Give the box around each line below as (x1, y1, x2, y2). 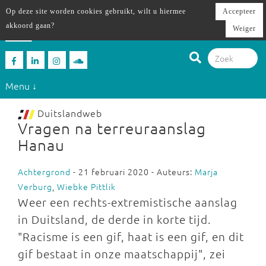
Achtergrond (18, 166, 71, 178)
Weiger (233, 24, 256, 33)
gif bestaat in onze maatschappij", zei (18, 246, 226, 261)
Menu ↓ (5, 78, 37, 92)
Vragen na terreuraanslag (18, 119, 206, 137)
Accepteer (223, 7, 256, 15)
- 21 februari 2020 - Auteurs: (71, 166, 195, 178)
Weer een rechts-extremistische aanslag (18, 195, 237, 209)
